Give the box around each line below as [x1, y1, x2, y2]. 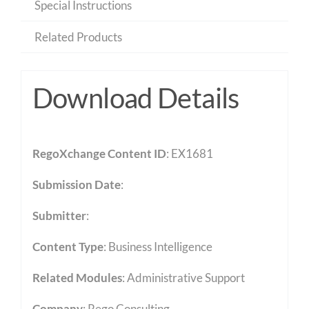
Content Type [32, 239, 103, 255]
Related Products [34, 29, 122, 44]
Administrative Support [126, 270, 245, 286]
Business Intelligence [108, 239, 212, 255]
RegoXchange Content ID [32, 146, 166, 161]
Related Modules [32, 270, 122, 286]
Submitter [32, 208, 86, 223]
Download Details [32, 81, 239, 115]
